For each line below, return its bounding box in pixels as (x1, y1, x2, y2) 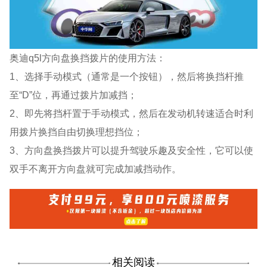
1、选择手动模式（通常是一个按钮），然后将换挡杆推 (10, 70, 244, 82)
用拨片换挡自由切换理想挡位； (10, 126, 144, 137)
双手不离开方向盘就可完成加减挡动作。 (10, 163, 182, 174)
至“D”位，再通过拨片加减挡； (10, 89, 138, 100)
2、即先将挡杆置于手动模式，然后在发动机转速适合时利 (10, 107, 254, 119)
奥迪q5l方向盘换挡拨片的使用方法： (10, 52, 166, 63)
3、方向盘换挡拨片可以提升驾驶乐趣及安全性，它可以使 (10, 144, 254, 156)
